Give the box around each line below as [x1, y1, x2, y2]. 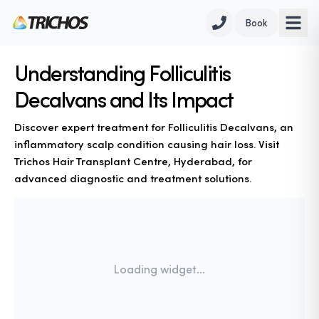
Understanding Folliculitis [14, 58, 231, 87]
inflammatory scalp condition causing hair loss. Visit [14, 137, 279, 151]
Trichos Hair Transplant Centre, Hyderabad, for [14, 154, 252, 168]
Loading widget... [114, 261, 205, 276]
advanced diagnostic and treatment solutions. [14, 171, 251, 185]
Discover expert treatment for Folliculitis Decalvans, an [14, 120, 293, 134]
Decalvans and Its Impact [14, 85, 234, 113]
